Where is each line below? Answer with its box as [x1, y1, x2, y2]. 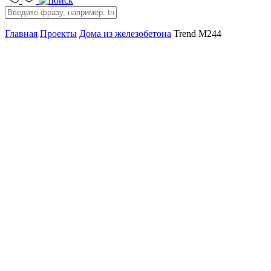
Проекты [40, 28, 77, 39]
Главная [5, 28, 38, 39]
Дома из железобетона [79, 28, 171, 39]
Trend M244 [174, 28, 221, 39]
